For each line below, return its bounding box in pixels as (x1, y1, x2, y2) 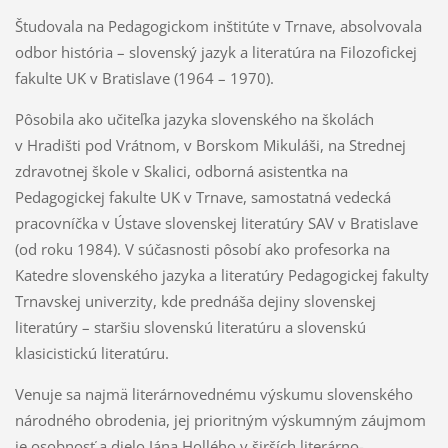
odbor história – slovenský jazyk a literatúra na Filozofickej (14, 41, 417, 62)
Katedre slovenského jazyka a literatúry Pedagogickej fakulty (14, 264, 429, 285)
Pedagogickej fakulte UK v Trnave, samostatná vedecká (14, 186, 391, 207)
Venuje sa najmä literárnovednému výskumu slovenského (14, 383, 413, 404)
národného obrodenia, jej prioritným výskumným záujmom (14, 409, 426, 430)
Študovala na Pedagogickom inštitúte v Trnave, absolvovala (14, 15, 422, 36)
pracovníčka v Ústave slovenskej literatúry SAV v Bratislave (14, 212, 418, 233)
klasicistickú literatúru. (14, 342, 169, 363)
